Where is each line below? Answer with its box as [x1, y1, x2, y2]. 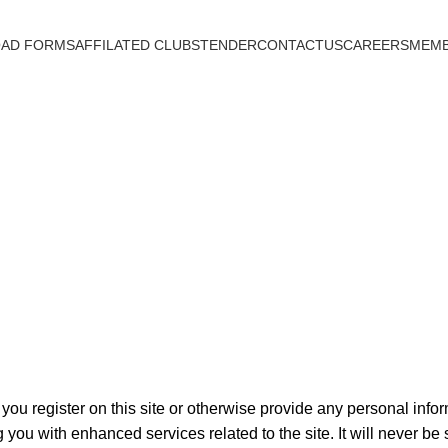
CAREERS [343, 37, 409, 53]
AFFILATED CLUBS [75, 37, 200, 53]
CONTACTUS [257, 37, 343, 53]
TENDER [200, 37, 257, 53]
